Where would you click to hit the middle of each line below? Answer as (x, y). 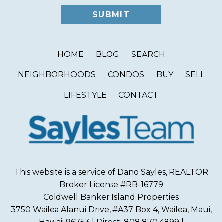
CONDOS (126, 75)
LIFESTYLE (85, 95)
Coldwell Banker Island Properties (111, 197)
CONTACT (138, 95)
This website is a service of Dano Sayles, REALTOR (111, 172)
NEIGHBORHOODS (56, 75)
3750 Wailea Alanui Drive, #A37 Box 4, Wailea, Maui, (111, 209)
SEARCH (148, 55)
